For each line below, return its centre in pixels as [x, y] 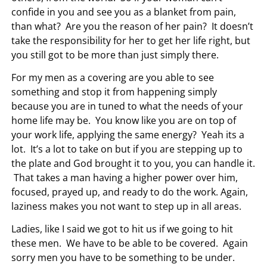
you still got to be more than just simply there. [115, 55]
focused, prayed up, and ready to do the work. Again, [130, 192]
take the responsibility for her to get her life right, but [131, 40]
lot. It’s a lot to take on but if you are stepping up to [127, 149]
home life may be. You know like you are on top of [124, 120]
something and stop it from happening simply [114, 91]
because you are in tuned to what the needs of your [128, 106]
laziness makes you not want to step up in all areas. [127, 206]
